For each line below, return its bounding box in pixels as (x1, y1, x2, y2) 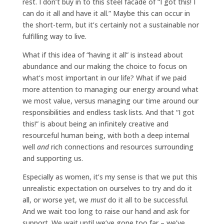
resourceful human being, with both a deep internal (22, 130, 189, 140)
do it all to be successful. (107, 194, 188, 204)
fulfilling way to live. (22, 31, 86, 41)
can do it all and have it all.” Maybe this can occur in (22, 8, 190, 18)
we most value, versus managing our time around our (22, 95, 198, 105)
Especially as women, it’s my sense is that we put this (22, 171, 197, 181)
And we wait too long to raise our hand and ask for (22, 206, 189, 216)
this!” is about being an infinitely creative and (22, 118, 168, 128)
